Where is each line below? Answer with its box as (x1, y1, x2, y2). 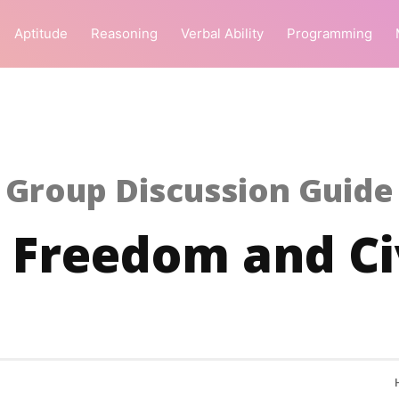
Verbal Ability (181, 25, 264, 42)
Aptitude (14, 25, 68, 42)
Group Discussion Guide (5, 168, 394, 212)
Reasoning (91, 25, 158, 42)
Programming (287, 25, 372, 42)
